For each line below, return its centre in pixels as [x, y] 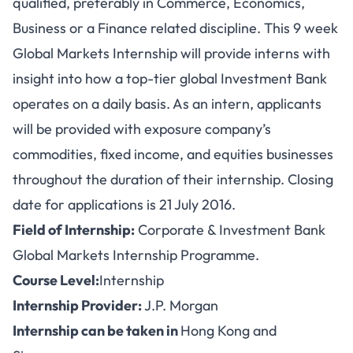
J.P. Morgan [180, 305]
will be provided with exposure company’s [142, 129]
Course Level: [56, 280]
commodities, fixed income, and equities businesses [173, 154]
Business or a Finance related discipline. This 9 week [175, 28]
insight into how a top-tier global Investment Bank [170, 78]
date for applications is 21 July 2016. [124, 204]
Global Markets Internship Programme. [136, 255]
